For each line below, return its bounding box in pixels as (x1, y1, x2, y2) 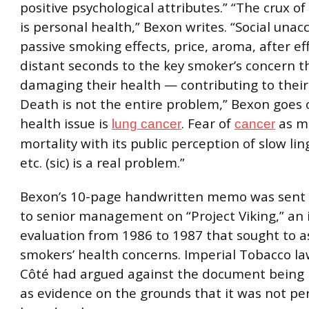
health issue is (20, 114, 112, 132)
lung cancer (112, 116, 181, 131)
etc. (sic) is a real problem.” (20, 153, 185, 172)
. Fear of (181, 114, 235, 132)
